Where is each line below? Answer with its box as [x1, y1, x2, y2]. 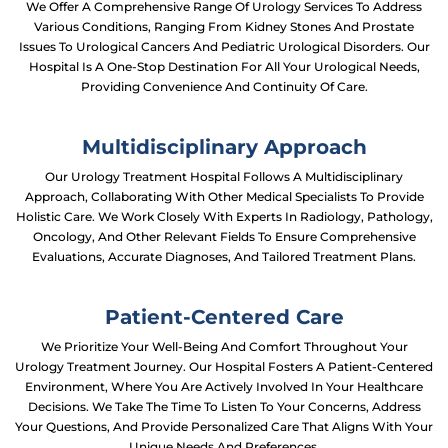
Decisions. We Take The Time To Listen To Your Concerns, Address [27, 399, 421, 414]
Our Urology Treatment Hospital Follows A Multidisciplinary [45, 169, 403, 184]
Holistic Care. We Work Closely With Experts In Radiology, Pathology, [15, 209, 433, 224]
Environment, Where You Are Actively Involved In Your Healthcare [25, 379, 423, 394]
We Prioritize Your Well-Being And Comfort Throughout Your [40, 339, 408, 354]
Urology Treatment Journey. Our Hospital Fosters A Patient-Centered [15, 359, 433, 374]
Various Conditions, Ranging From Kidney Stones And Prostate [34, 19, 414, 34]
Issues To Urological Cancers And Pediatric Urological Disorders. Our [18, 39, 430, 54]
